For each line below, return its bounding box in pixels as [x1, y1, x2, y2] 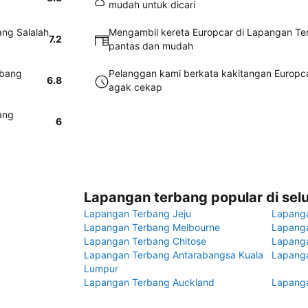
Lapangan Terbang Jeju [84, 208, 191, 219]
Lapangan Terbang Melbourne [84, 221, 220, 233]
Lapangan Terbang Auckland [84, 276, 214, 288]
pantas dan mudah [109, 40, 193, 52]
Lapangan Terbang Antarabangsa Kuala [84, 249, 263, 261]
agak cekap [109, 81, 162, 93]
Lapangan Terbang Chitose [84, 235, 206, 247]
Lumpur [84, 263, 118, 274]
